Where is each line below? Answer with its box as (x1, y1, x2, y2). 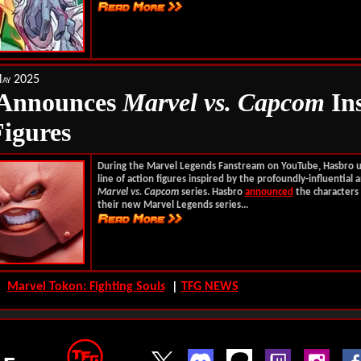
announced (244, 187, 293, 197)
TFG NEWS (180, 280, 239, 293)
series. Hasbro (178, 187, 245, 197)
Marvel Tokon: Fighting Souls (6, 280, 165, 293)
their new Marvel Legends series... (97, 200, 248, 210)
